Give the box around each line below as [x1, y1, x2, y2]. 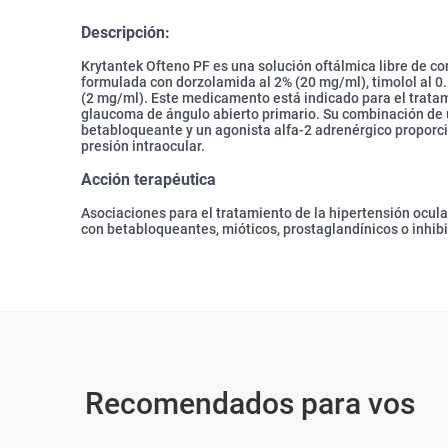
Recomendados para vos [85, 386, 415, 422]
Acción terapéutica [81, 169, 216, 189]
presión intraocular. [81, 138, 205, 155]
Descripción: [81, 23, 170, 42]
